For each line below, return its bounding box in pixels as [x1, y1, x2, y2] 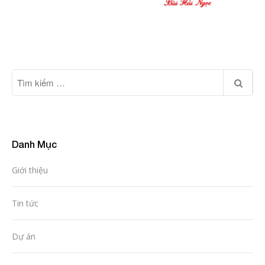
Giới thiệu [12, 164, 48, 176]
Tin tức [12, 197, 38, 209]
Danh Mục [12, 138, 57, 150]
